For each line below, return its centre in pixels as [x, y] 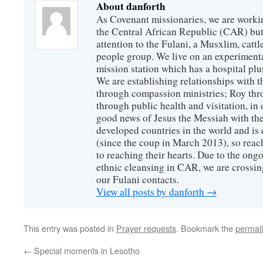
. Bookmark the [206, 228]
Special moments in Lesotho [86, 250]
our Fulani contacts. [138, 179]
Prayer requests [146, 228]
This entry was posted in [70, 228]
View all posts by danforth [151, 192]
